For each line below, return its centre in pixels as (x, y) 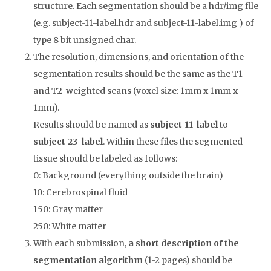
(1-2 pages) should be (188, 260)
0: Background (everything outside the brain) (128, 176)
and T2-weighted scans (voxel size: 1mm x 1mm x (135, 91)
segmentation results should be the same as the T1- (140, 74)
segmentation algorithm (88, 260)
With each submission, (81, 243)
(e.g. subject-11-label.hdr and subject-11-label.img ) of (144, 23)
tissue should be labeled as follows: (105, 159)
